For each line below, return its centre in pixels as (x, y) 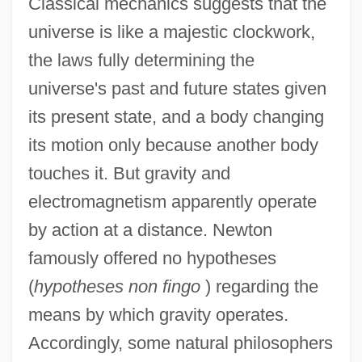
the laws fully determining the (141, 60)
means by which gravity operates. (158, 314)
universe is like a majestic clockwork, (171, 32)
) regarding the (259, 286)
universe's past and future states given (177, 88)
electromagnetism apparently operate (172, 201)
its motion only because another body (173, 145)
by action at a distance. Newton (150, 229)
